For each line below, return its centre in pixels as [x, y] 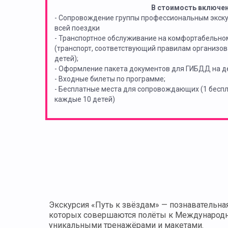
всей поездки [77, 28]
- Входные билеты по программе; [110, 79]
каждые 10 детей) [85, 99]
